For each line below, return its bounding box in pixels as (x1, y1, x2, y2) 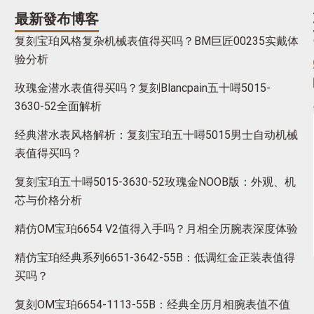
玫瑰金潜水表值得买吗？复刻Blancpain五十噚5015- (14, 81, 271, 95)
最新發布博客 (14, 11, 99, 27)
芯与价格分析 (14, 193, 82, 207)
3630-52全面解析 (14, 100, 102, 113)
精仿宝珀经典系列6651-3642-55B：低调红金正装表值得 (14, 251, 295, 264)
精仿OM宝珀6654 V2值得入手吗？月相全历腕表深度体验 (14, 222, 298, 235)
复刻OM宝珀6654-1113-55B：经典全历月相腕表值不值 (14, 298, 290, 311)
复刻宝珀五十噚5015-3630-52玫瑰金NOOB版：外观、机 (14, 175, 296, 189)
